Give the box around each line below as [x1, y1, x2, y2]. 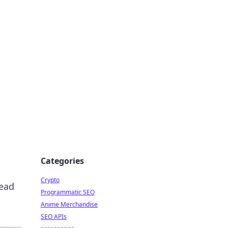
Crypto [41, 176, 60, 184]
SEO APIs [41, 212, 67, 221]
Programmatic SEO [41, 188, 95, 196]
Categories [41, 155, 84, 166]
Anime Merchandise [41, 200, 98, 209]
